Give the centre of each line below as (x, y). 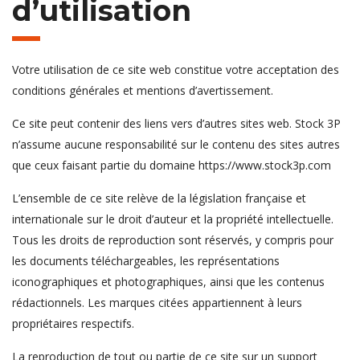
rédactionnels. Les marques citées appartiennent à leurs (157, 303)
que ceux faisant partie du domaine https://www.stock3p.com (172, 166)
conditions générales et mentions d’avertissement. (143, 91)
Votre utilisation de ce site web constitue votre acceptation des (176, 70)
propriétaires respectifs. (73, 324)
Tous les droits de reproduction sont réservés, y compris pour (173, 240)
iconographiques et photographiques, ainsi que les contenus (168, 282)
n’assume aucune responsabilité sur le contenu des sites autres (176, 145)
